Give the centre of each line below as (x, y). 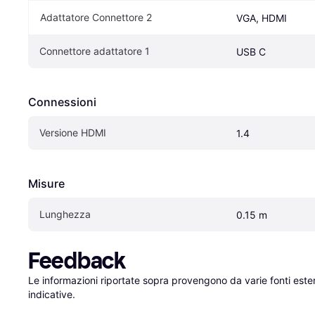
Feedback (77, 261)
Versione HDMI (73, 132)
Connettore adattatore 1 (95, 51)
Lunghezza (65, 214)
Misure (46, 183)
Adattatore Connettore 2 (96, 17)
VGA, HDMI (262, 18)
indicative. (52, 294)
